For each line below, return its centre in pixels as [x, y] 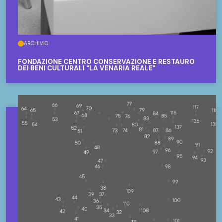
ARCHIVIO [36, 44]
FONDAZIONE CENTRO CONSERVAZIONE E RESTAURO [106, 62]
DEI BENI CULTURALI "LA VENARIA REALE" [87, 68]
